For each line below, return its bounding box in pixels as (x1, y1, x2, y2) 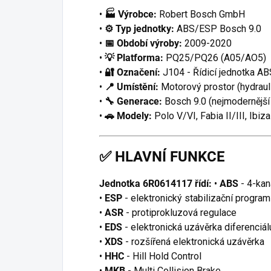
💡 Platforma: (105, 51, 163, 64)
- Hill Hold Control (126, 250, 201, 262)
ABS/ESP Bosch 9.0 (177, 22, 261, 34)
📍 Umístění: (105, 80, 158, 93)
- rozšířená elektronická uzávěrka (125, 235, 264, 247)
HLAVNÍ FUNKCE (115, 148, 225, 165)
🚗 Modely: (105, 109, 152, 122)
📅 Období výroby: (105, 37, 182, 49)
